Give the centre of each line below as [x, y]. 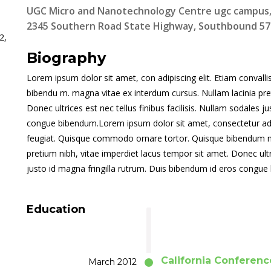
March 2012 [112, 262]
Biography [66, 58]
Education [56, 209]
